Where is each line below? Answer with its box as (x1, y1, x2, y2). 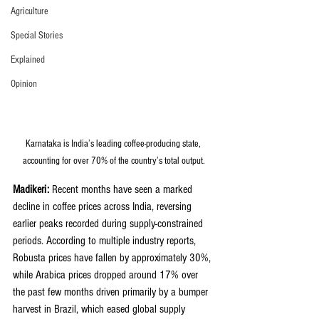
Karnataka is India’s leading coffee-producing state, (25, 138, 203, 150)
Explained (11, 54, 45, 66)
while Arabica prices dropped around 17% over (13, 268, 201, 282)
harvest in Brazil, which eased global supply (13, 303, 188, 316)
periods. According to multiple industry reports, (13, 234, 199, 248)
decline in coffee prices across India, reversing (13, 200, 194, 214)
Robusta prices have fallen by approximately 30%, (13, 251, 214, 265)
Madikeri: (13, 183, 49, 197)
